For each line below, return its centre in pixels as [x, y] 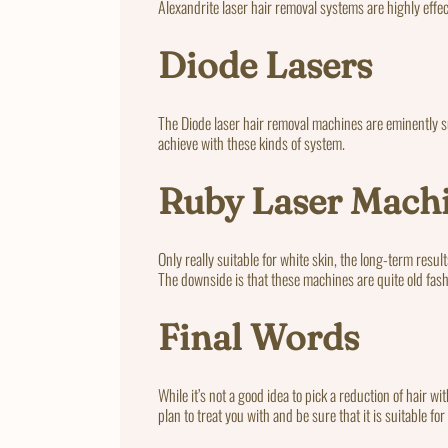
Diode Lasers [265, 64]
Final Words [258, 336]
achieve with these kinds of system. [251, 142]
